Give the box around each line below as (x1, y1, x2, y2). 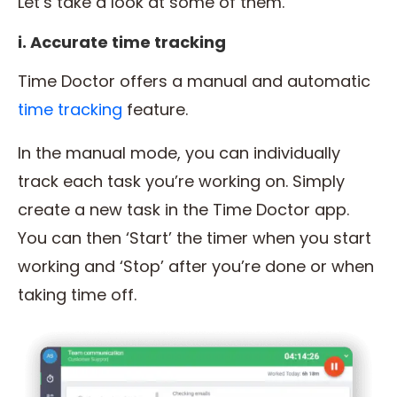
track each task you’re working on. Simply (18, 169, 345, 192)
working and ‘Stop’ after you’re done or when (18, 254, 374, 277)
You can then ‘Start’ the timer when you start (18, 226, 371, 249)
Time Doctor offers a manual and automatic (18, 69, 370, 92)
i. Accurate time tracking (18, 30, 226, 53)
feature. (122, 97, 192, 121)
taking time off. (18, 283, 136, 306)
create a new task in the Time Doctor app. (18, 198, 349, 221)
